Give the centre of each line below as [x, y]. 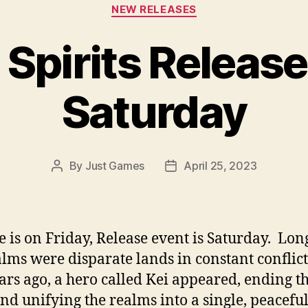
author [73, 183]
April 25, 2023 [220, 165]
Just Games [115, 165]
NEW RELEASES [154, 9]
